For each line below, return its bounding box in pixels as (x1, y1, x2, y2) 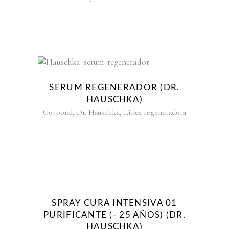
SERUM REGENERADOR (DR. (49, 83, 180, 93)
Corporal (43, 107, 73, 118)
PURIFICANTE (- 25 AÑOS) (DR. (43, 210, 186, 219)
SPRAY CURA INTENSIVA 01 (52, 198, 177, 208)
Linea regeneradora (124, 107, 186, 118)
